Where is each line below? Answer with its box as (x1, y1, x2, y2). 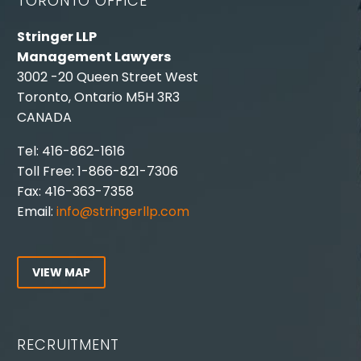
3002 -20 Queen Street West (17, 67, 198, 86)
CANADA (17, 107, 72, 127)
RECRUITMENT (17, 334, 119, 355)
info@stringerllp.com (56, 202, 189, 222)
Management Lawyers (17, 47, 171, 66)
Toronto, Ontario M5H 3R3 (17, 87, 180, 106)
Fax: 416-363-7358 (17, 182, 134, 201)
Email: (17, 202, 56, 222)
